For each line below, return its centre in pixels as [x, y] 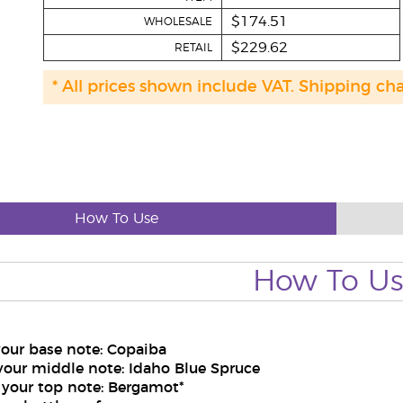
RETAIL [193, 48]
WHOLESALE [178, 22]
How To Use [116, 219]
